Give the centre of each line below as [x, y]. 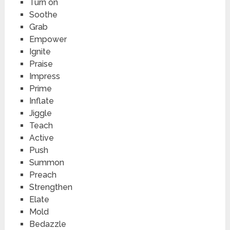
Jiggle [40, 113]
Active [41, 138]
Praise [41, 64]
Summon [46, 162]
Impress [44, 76]
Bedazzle [47, 224]
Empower [48, 39]
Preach [43, 175]
